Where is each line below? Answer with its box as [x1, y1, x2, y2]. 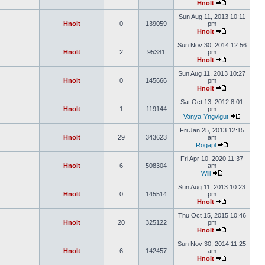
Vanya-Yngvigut [183, 113, 228, 120]
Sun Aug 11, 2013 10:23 [178, 183, 245, 190]
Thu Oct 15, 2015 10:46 [177, 212, 246, 219]
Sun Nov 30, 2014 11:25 [177, 240, 246, 247]
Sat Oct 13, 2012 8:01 [180, 98, 243, 105]
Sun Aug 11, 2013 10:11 [178, 13, 245, 20]
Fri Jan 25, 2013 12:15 [179, 127, 244, 134]
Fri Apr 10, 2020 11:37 [180, 155, 243, 162]
